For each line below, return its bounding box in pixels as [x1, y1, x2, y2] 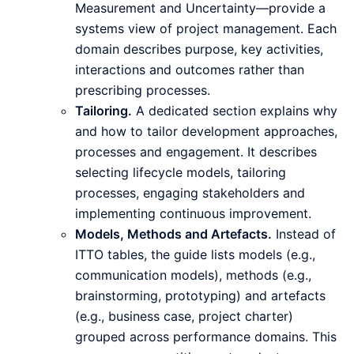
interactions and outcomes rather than [75, 62, 304, 78]
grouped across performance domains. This [75, 329, 337, 345]
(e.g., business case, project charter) [75, 308, 293, 325]
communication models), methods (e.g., [75, 267, 311, 284]
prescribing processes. [75, 82, 210, 99]
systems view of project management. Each [75, 21, 337, 37]
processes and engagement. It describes [75, 144, 317, 160]
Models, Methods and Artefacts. [75, 226, 272, 243]
